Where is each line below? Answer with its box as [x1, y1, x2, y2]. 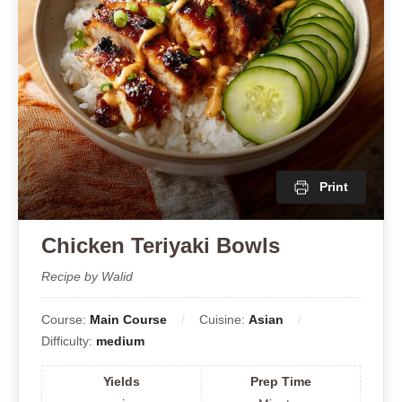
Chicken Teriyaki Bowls [41, 232, 280, 258]
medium [96, 333, 144, 348]
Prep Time [249, 373, 311, 389]
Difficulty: [41, 333, 96, 348]
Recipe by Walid [41, 268, 133, 284]
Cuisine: [199, 311, 249, 327]
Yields [102, 373, 140, 389]
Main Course [90, 311, 167, 327]
